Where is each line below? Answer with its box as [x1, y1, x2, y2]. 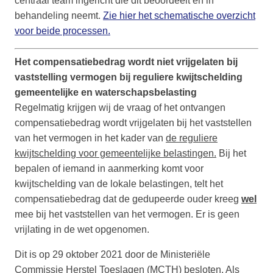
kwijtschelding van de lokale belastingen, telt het [15, 179, 223, 190]
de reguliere [166, 133, 218, 144]
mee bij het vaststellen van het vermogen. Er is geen [15, 209, 239, 220]
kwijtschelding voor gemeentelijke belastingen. [15, 148, 216, 159]
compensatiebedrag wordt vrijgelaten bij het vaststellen [15, 118, 252, 129]
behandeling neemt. [15, 10, 103, 21]
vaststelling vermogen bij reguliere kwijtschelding [15, 72, 243, 83]
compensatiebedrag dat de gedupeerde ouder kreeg [15, 194, 241, 205]
